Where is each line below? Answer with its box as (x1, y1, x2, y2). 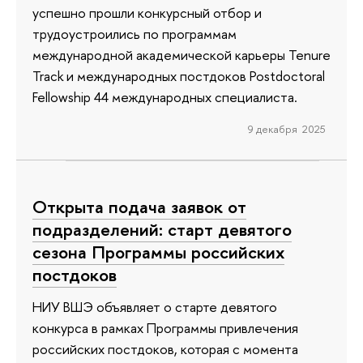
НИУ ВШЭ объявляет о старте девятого (32, 297, 277, 317)
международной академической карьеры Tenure (32, 45, 331, 64)
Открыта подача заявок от (32, 194, 246, 219)
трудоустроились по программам (32, 23, 237, 43)
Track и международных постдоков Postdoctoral (32, 66, 325, 85)
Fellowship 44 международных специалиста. (32, 87, 297, 106)
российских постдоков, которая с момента (32, 340, 298, 359)
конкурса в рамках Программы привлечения (32, 318, 298, 338)
